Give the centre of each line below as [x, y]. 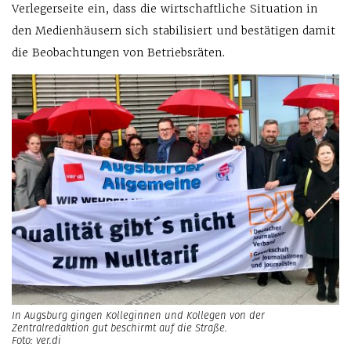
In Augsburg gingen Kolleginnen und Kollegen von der [138, 315]
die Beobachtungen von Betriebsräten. [119, 53]
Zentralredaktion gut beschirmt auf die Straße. [119, 327]
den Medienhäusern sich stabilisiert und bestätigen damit [174, 31]
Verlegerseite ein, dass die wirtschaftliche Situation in [165, 9]
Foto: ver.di [36, 340]
